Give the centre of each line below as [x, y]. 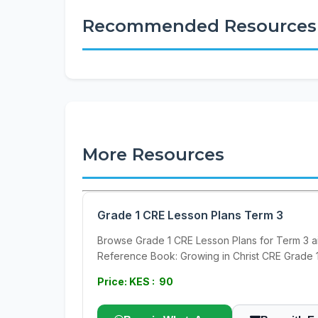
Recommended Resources [199, 26]
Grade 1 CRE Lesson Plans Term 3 [190, 215]
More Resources [153, 154]
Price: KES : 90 [135, 281]
